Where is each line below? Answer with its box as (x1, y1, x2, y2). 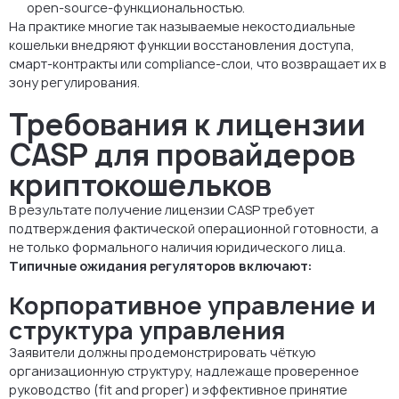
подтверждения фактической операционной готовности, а (9, 219, 379, 237)
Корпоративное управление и (9, 289, 376, 322)
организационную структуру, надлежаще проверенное (9, 362, 359, 379)
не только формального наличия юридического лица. (9, 238, 346, 256)
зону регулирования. (9, 73, 140, 91)
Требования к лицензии (9, 104, 366, 144)
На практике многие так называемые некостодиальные (9, 17, 355, 35)
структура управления (9, 313, 285, 346)
